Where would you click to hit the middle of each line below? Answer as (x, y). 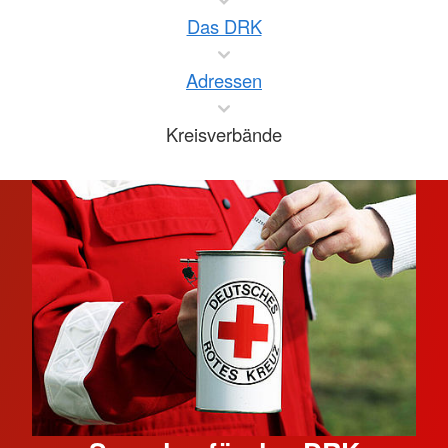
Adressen (224, 79)
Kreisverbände (224, 133)
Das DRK (224, 25)
